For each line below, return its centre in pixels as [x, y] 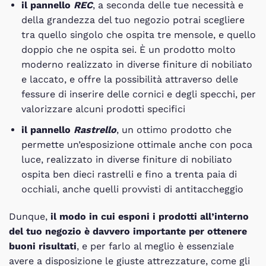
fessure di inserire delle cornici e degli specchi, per [138, 94]
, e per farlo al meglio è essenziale [155, 246]
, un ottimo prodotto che [174, 129]
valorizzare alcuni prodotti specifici [103, 109]
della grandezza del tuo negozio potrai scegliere [133, 20]
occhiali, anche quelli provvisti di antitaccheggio [132, 189]
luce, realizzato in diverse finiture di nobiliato [126, 159]
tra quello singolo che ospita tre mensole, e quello [138, 35]
